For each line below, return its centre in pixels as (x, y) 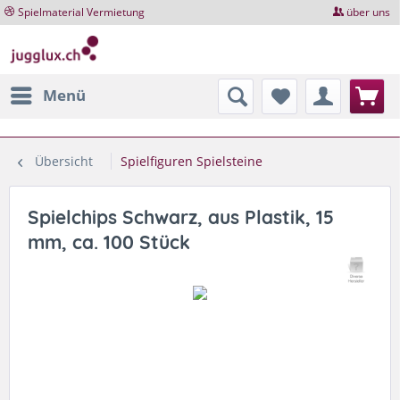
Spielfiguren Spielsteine (192, 161)
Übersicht (64, 161)
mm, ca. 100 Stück (109, 242)
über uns (369, 12)
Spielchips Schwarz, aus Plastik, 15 (181, 217)
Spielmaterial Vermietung (81, 12)
